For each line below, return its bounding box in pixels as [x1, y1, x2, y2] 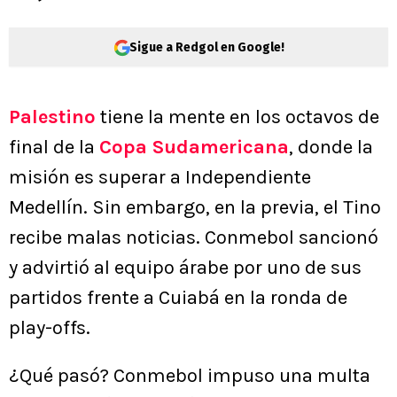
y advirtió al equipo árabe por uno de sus [9, 256, 362, 280]
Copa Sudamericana [99, 136, 289, 160]
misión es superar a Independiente [9, 166, 311, 190]
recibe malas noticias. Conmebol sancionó [9, 226, 378, 250]
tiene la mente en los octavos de [96, 105, 379, 129]
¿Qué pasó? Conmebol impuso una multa [9, 364, 370, 388]
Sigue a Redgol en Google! [128, 39, 284, 55]
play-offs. [9, 316, 90, 340]
